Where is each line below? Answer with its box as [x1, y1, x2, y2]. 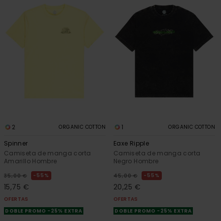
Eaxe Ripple [113, 139, 149, 148]
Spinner [4, 139, 28, 148]
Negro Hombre [113, 157, 159, 166]
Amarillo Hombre [4, 157, 57, 166]
